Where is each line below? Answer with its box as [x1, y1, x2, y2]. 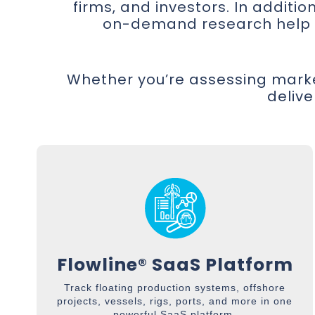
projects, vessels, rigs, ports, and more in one [57, 295, 293, 307]
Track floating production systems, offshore [64, 282, 286, 293]
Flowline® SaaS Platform [56, 252, 293, 277]
